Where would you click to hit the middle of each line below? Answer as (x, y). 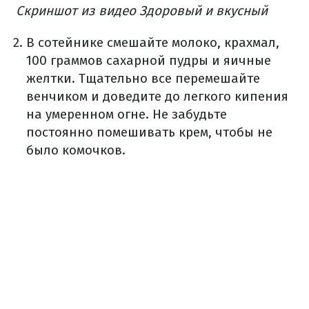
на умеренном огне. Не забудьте (127, 114)
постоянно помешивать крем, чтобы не (149, 132)
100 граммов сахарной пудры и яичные (149, 60)
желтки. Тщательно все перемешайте (143, 78)
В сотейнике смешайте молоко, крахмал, (153, 42)
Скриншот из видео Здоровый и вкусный (142, 10)
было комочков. (76, 150)
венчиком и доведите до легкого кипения (157, 96)
